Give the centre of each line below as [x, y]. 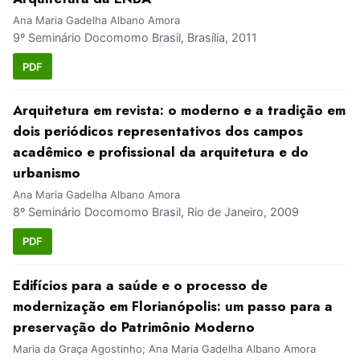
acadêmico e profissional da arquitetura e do [161, 152]
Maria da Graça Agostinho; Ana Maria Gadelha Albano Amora [164, 348]
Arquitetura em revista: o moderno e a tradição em [179, 110]
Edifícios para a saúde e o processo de [140, 285]
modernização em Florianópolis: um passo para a [173, 306]
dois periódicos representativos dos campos [158, 131]
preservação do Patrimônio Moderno [134, 327]
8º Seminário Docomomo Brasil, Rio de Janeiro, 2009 [156, 212]
